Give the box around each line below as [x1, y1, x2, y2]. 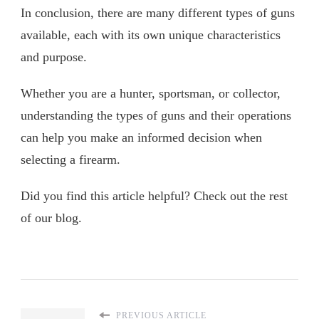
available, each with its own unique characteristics [21, 28, 281, 43]
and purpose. [21, 50, 87, 65]
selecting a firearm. [21, 152, 124, 167]
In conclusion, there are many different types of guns [21, 6, 295, 21]
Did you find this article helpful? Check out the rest [21, 189, 288, 204]
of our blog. [21, 211, 85, 226]
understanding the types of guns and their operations [21, 108, 291, 123]
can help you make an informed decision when [21, 130, 262, 145]
